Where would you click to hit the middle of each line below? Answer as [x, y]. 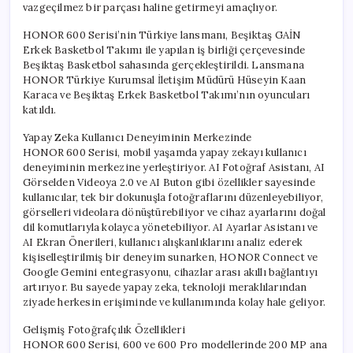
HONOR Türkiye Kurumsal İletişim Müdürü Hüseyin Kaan [165, 80]
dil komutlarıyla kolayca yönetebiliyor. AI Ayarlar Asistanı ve [171, 227]
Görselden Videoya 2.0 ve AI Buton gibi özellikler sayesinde [169, 182]
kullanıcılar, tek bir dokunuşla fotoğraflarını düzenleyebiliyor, [173, 197]
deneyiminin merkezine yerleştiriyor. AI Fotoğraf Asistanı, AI [174, 167]
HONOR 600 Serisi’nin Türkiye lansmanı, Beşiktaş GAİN [162, 35]
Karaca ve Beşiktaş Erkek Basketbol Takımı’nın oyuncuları [167, 95]
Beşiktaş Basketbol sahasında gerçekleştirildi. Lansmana [163, 65]
